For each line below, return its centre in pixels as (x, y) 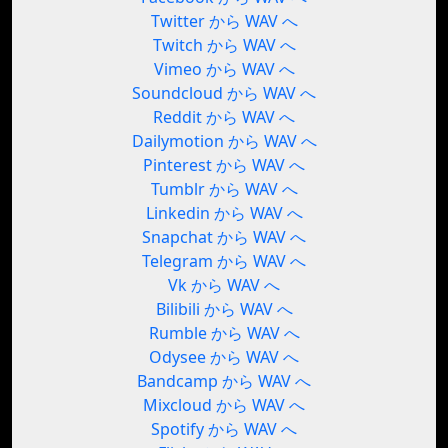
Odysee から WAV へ (224, 357)
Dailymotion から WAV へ (224, 141)
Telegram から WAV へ (224, 261)
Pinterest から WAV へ (224, 165)
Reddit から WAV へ (224, 117)
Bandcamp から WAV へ (224, 381)
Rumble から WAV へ (224, 333)
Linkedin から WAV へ (224, 213)
